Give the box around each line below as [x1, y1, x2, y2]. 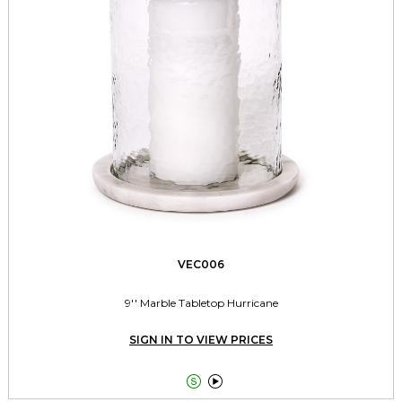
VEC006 [178, 258, 224, 272]
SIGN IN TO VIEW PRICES [129, 333, 273, 347]
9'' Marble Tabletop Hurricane [124, 296, 278, 310]
